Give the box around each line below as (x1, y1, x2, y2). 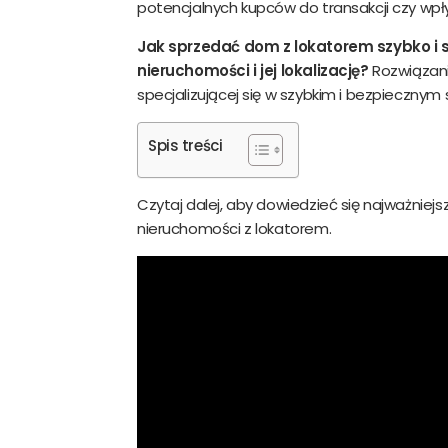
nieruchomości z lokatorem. (137, 217, 332, 239)
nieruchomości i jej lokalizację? (137, 59, 369, 81)
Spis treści (148, 135, 223, 157)
